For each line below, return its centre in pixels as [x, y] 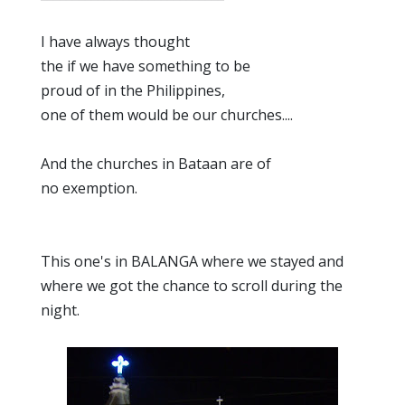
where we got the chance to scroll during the [192, 286]
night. [60, 310]
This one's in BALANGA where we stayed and [192, 261]
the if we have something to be [146, 66]
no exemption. [89, 188]
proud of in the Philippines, [133, 90]
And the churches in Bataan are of [156, 164]
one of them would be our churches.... [167, 115]
